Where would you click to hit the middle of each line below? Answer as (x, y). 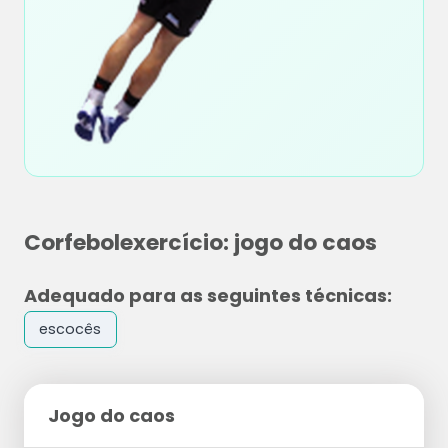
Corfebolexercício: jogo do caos (200, 242)
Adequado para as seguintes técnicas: (208, 295)
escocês (70, 329)
